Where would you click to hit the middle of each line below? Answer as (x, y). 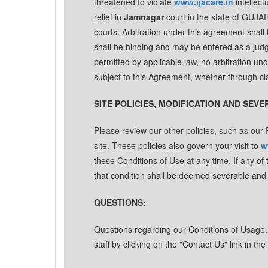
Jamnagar (144, 17)
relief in (109, 17)
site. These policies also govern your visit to (177, 145)
